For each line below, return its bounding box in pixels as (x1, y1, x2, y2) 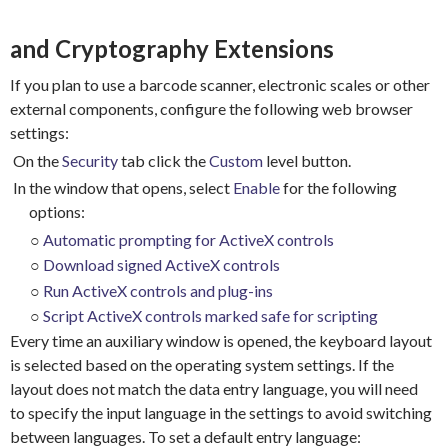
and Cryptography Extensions (10, 34, 334, 64)
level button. (263, 150, 351, 170)
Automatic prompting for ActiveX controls (42, 229, 334, 249)
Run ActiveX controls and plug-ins (42, 280, 273, 300)
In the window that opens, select (13, 178, 233, 198)
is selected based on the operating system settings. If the (9, 354, 394, 374)
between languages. (9, 426, 148, 446)
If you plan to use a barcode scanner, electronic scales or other (9, 75, 430, 95)
